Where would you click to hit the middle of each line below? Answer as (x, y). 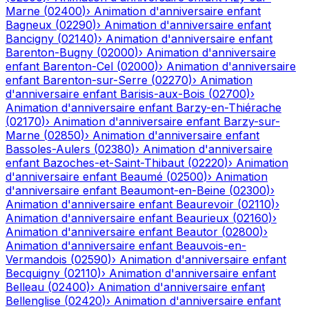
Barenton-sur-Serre (95, 80)
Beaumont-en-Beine (173, 191)
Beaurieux (202, 218)
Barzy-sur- (252, 122)
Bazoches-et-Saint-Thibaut (113, 163)
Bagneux (29, 25)
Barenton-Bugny (49, 53)
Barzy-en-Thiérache (229, 108)
